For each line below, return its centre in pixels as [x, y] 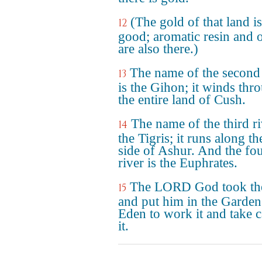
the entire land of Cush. [182, 100]
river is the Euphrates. [178, 163]
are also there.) [158, 49]
